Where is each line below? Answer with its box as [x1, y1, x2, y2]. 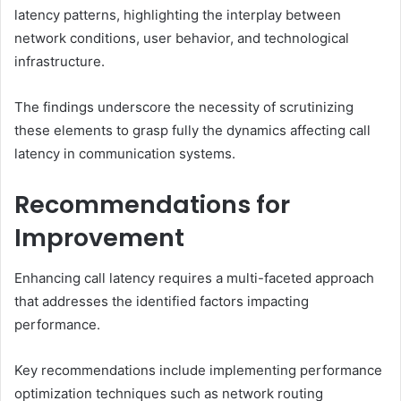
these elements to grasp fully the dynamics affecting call [14, 122, 371, 140]
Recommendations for [14, 188, 290, 222]
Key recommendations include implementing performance [14, 361, 382, 379]
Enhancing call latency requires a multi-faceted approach [14, 269, 374, 286]
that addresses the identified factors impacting [14, 292, 309, 310]
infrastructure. [14, 53, 105, 71]
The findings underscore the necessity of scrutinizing [14, 98, 354, 116]
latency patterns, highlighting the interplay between [14, 6, 341, 24]
